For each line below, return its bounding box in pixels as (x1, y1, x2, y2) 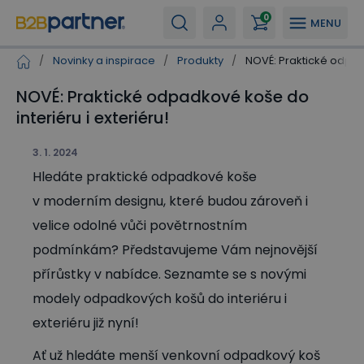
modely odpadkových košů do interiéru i (32, 289, 287, 308)
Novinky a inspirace (53, 53, 155, 68)
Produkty (177, 53, 223, 68)
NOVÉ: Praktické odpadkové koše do (16, 85, 309, 108)
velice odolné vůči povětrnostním (32, 216, 247, 235)
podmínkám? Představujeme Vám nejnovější (32, 240, 318, 259)
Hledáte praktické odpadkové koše (32, 167, 257, 186)
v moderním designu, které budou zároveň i (32, 192, 308, 210)
